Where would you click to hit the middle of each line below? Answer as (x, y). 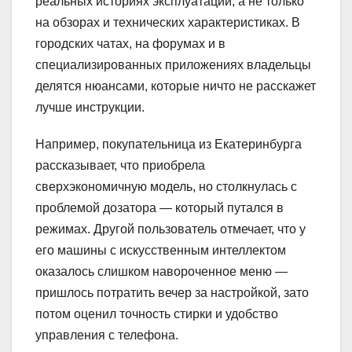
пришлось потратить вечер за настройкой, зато (172, 292)
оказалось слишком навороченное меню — (161, 271)
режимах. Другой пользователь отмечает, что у (170, 229)
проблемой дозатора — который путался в (159, 207)
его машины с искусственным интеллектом (161, 250)
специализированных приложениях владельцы (173, 64)
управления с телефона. (107, 335)
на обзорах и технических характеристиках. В (168, 22)
